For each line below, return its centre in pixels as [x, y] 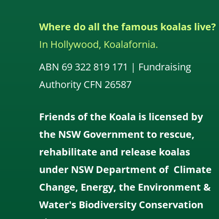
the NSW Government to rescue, [117, 134]
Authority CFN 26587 [85, 84]
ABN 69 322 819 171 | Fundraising [115, 66]
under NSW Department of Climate [125, 169]
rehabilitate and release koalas [115, 152]
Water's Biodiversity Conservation [121, 204]
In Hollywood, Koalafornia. [99, 44]
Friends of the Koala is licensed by [121, 116]
